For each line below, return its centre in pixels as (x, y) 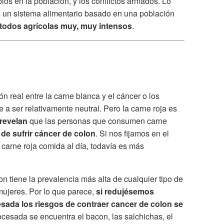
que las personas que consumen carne (97, 120)
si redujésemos (124, 191)
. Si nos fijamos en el (132, 133)
